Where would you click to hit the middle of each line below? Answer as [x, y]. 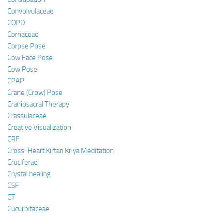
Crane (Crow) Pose [35, 92]
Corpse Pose [26, 46]
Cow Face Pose [30, 57]
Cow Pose [22, 69]
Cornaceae [23, 34]
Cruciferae [23, 162]
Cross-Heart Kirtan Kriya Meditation [61, 150]
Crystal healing [29, 174]
